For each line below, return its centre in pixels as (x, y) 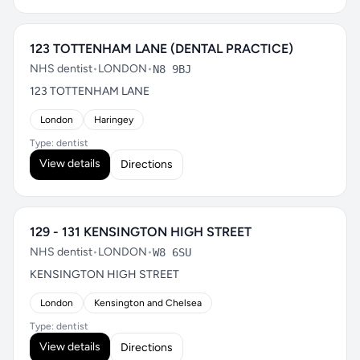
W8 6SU (172, 252)
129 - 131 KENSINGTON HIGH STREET (141, 232)
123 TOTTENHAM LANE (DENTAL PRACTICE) (162, 49)
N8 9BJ (172, 69)
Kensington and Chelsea (148, 303)
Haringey (114, 120)
